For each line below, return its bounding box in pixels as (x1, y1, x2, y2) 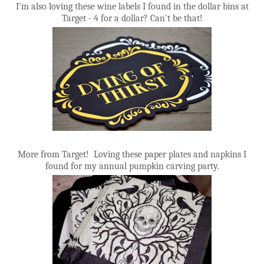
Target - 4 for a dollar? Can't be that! (61, 12, 203, 24)
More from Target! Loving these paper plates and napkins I (18, 148, 246, 160)
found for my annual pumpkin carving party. (45, 160, 219, 171)
